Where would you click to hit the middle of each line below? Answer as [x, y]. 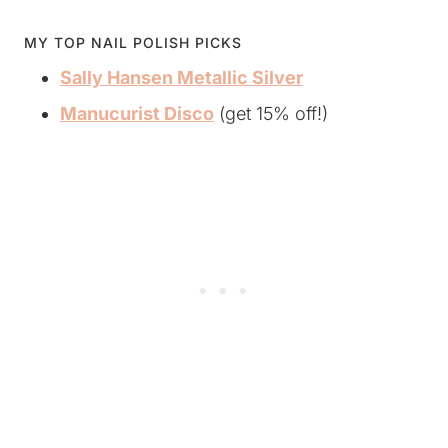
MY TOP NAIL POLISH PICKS [133, 42]
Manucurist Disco [137, 113]
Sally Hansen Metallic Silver [181, 77]
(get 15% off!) [271, 113]
